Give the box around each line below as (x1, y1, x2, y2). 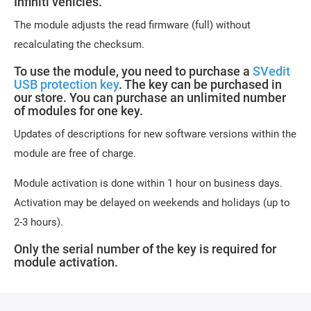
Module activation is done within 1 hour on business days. (14, 177, 283, 190)
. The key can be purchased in (119, 77, 282, 92)
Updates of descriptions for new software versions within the (14, 128, 296, 140)
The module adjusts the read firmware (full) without (14, 19, 251, 31)
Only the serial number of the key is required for (14, 242, 276, 256)
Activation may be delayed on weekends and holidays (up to (14, 196, 290, 209)
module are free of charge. (14, 147, 136, 160)
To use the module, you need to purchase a (14, 64, 253, 78)
